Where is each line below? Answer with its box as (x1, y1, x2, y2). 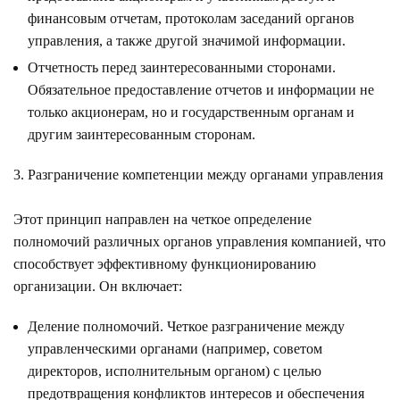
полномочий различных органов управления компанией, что (13, 233, 386, 249)
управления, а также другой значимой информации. (28, 32, 346, 48)
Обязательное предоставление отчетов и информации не (28, 81, 374, 97)
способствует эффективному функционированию (13, 255, 316, 271)
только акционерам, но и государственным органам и (28, 104, 354, 120)
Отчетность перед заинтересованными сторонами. (28, 59, 336, 75)
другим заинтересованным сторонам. (28, 126, 255, 142)
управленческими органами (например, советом (28, 340, 322, 356)
